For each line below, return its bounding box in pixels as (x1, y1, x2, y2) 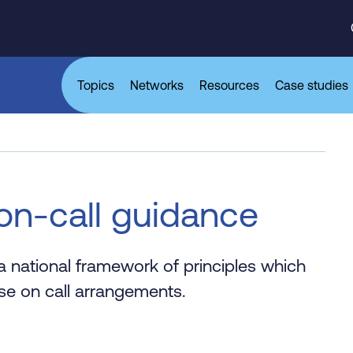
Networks (130, 78, 184, 92)
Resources (199, 78, 259, 92)
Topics (77, 78, 114, 92)
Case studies (275, 78, 348, 92)
